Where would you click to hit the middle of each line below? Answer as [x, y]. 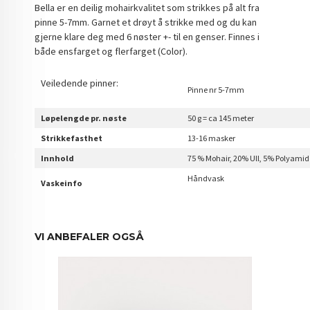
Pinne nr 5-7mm [216, 89]
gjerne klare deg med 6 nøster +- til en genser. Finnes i [147, 37]
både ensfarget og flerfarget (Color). [111, 52]
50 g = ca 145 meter [221, 118]
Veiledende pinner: [80, 83]
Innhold [58, 158]
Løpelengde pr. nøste [84, 118]
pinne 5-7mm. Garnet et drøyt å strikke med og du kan [146, 22]
